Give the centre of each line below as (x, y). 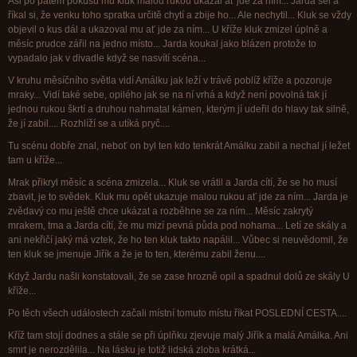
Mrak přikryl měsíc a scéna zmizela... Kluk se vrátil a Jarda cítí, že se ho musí (173, 182)
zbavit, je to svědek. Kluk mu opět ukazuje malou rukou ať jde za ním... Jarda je (178, 197)
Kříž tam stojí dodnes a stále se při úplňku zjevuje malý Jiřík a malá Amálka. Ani (178, 335)
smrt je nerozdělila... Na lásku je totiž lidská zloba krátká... (133, 350)
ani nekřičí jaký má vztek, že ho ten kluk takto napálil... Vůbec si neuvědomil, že (178, 240)
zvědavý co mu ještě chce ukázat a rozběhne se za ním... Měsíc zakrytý (161, 211)
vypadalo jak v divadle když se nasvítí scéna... (108, 58)
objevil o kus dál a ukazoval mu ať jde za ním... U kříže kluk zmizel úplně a (168, 29)
